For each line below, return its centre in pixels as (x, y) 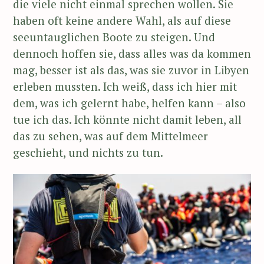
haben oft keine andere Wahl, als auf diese (122, 20)
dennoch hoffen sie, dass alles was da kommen (132, 53)
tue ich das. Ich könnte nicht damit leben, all (127, 119)
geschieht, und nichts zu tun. (88, 152)
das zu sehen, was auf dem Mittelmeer (110, 136)
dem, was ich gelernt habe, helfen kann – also (129, 103)
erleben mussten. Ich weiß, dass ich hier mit (125, 86)
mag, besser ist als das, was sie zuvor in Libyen (131, 70)
